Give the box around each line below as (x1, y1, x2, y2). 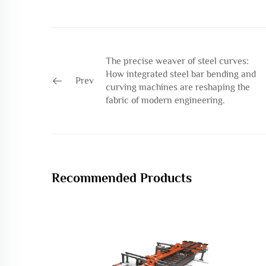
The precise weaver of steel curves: (106, 56, 249, 66)
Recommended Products (52, 170, 192, 185)
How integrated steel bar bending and (106, 69, 256, 80)
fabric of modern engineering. (106, 95, 225, 106)
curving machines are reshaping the (106, 82, 250, 93)
